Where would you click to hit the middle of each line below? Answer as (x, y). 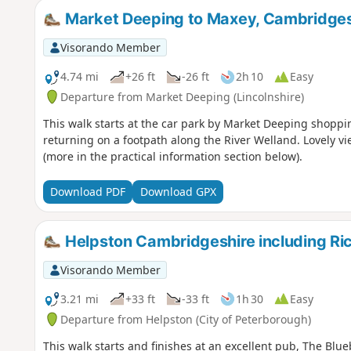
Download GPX (178, 192)
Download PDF (87, 192)
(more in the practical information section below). (172, 156)
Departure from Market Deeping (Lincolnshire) (182, 96)
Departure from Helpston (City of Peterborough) (185, 319)
